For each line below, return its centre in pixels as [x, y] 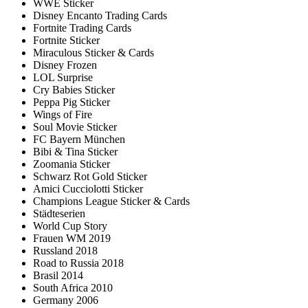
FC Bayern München [79, 140]
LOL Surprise [63, 78]
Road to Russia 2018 [78, 263]
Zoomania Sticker [71, 164]
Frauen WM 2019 [72, 239]
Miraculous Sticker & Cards [93, 53]
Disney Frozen [65, 65]
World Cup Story [70, 226]
